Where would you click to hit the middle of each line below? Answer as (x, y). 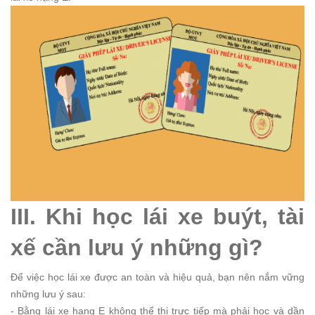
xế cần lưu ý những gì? (137, 248)
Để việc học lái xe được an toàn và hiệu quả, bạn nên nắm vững (157, 277)
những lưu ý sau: (48, 294)
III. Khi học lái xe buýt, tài (157, 217)
